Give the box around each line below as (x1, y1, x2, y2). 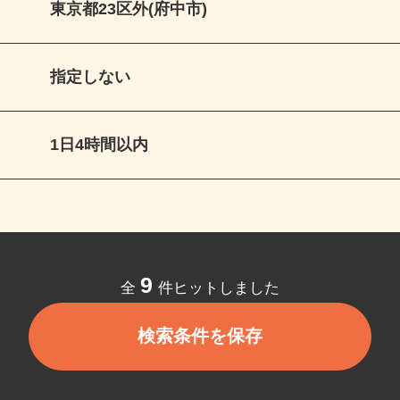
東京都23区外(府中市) (57, 6, 218, 26)
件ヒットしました (162, 290, 291, 308)
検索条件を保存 (146, 337, 274, 359)
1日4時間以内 (57, 145, 158, 163)
